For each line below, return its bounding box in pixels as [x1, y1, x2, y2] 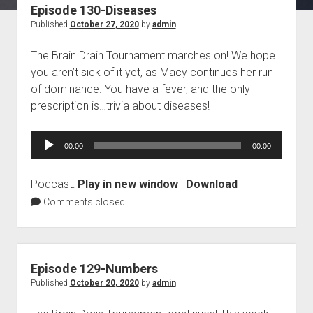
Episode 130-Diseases [30, 3, 156, 18]
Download [185, 177, 238, 191]
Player [29, 149, 61, 163]
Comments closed [41, 196, 125, 208]
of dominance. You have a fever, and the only [30, 82, 250, 96]
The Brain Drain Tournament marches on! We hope [30, 49, 275, 63]
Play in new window [77, 177, 178, 191]
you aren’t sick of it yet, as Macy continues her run [30, 66, 273, 80]
